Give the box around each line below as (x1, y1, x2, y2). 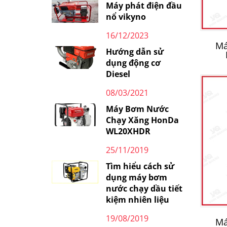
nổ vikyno (105, 11, 146, 22)
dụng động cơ (105, 57, 161, 68)
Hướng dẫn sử (105, 46, 164, 57)
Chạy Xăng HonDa (105, 114, 179, 126)
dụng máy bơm (105, 171, 167, 183)
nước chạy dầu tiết (105, 182, 182, 194)
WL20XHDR (105, 125, 150, 137)
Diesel (105, 68, 130, 80)
